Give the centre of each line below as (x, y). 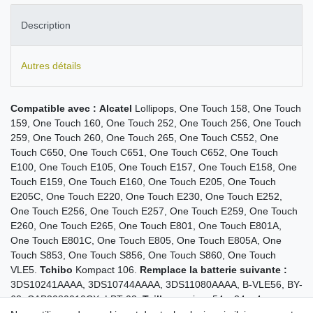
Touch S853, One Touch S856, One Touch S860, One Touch (143, 255)
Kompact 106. (106, 270)
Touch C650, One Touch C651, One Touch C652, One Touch (144, 153)
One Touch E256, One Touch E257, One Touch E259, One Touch (154, 211)
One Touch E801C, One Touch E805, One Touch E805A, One (146, 241)
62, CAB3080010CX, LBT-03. (77, 299)
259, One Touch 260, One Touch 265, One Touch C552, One (145, 138)
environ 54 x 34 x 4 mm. (229, 299)
